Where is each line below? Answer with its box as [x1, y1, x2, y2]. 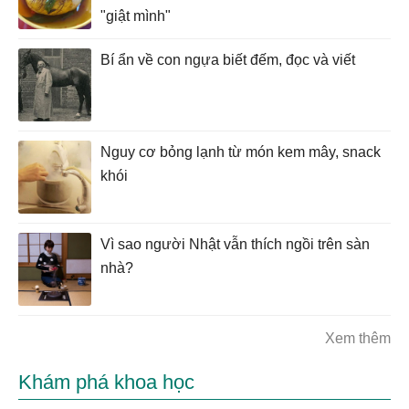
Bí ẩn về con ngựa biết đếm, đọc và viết [100, 52, 355, 68]
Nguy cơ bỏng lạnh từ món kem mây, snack [100, 144, 381, 161]
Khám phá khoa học [18, 371, 194, 394]
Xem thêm [325, 330, 391, 347]
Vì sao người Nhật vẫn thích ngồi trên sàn [100, 236, 370, 253]
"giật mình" [100, 8, 171, 24]
